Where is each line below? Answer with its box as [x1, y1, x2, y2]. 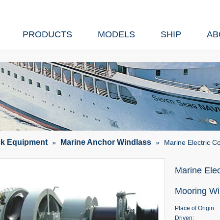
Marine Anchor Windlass [60, 138, 151, 146]
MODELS [98, 29, 135, 39]
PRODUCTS [23, 29, 72, 39]
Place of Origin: [175, 205, 216, 212]
